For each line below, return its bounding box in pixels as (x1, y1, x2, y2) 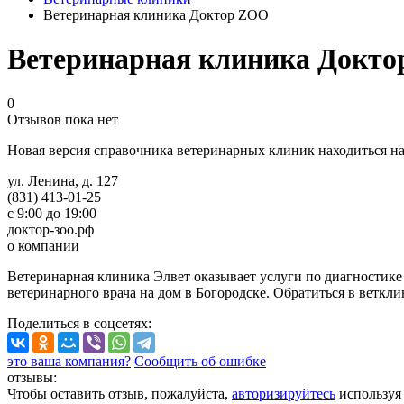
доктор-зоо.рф (7, 221, 94, 237)
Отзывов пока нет (7, 111, 118, 127)
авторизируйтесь (232, 385, 335, 401)
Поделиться (7, 315, 83, 331)
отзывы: (7, 369, 57, 385)
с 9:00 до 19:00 (7, 205, 96, 221)
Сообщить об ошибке (134, 353, 266, 369)
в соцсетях (83, 315, 148, 331)
